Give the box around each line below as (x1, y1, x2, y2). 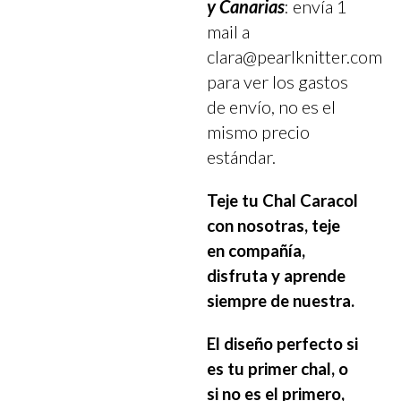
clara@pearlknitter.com (207, 45, 383, 67)
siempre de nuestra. (207, 290, 359, 311)
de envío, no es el (207, 95, 337, 117)
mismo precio (207, 120, 311, 142)
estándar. (207, 145, 280, 167)
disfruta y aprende (207, 265, 346, 286)
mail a (207, 20, 251, 42)
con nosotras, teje (207, 215, 341, 235)
